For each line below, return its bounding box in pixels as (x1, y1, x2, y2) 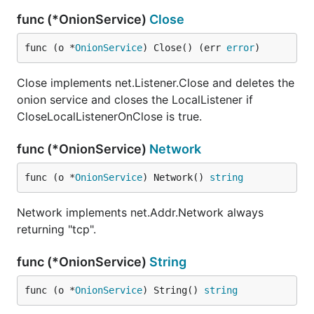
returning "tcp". (17, 222, 96, 236)
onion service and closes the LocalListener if (17, 93, 253, 107)
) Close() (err (142, 42, 226, 53)
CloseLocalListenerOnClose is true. (17, 109, 202, 123)
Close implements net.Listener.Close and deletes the (17, 76, 294, 90)
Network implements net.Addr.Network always (17, 205, 264, 219)
